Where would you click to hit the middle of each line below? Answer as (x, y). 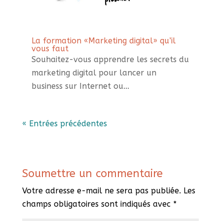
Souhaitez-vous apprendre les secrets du (110, 60)
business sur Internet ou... (80, 86)
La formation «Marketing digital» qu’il (103, 41)
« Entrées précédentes (64, 124)
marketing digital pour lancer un (94, 73)
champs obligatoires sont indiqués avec (97, 204)
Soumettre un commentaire (92, 174)
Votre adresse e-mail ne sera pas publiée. (101, 191)
